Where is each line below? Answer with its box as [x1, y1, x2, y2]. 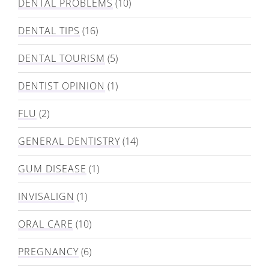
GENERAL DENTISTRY [18, 134, 120, 148]
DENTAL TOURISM [18, 51, 105, 65]
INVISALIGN [18, 189, 74, 203]
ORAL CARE [18, 217, 73, 231]
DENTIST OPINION [18, 79, 105, 92]
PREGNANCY [18, 244, 79, 258]
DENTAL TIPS [18, 23, 80, 37]
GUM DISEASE [18, 162, 86, 175]
